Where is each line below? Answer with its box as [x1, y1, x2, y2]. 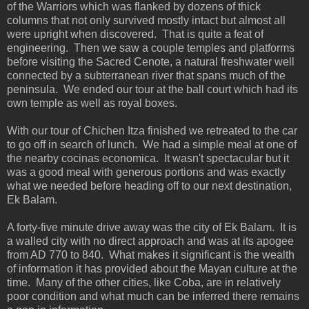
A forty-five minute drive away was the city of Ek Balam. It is [7, 221, 297, 233]
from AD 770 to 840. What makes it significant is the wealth [7, 248, 295, 261]
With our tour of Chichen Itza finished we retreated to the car [7, 124, 297, 137]
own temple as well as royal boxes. [7, 97, 177, 109]
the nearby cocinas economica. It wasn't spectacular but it [7, 152, 289, 164]
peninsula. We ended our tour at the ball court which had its [7, 83, 298, 95]
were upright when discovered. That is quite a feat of [7, 28, 263, 40]
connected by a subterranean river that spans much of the [7, 69, 286, 81]
